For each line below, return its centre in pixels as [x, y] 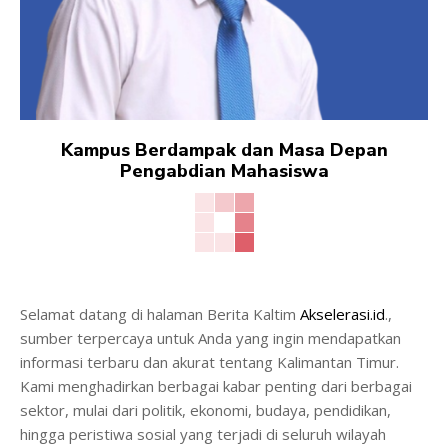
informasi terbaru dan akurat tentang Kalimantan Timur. [209, 361]
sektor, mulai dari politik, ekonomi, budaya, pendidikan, [205, 409]
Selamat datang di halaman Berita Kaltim [160, 313]
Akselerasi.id [342, 313]
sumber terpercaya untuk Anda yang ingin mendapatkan [210, 337]
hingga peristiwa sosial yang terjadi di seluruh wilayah [203, 433]
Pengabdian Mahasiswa [224, 170]
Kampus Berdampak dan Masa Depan [224, 149]
